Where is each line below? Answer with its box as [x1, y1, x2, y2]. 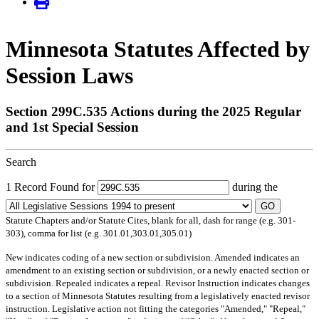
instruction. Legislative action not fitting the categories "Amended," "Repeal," [6, 303, 305, 314]
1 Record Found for [6, 180, 98, 193]
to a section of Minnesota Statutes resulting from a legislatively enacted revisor [6, 290, 310, 301]
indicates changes [239, 277, 310, 288]
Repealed [56, 277, 92, 288]
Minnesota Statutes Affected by [6, 36, 310, 62]
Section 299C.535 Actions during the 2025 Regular [6, 104, 301, 120]
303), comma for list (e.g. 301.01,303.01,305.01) [6, 227, 192, 239]
